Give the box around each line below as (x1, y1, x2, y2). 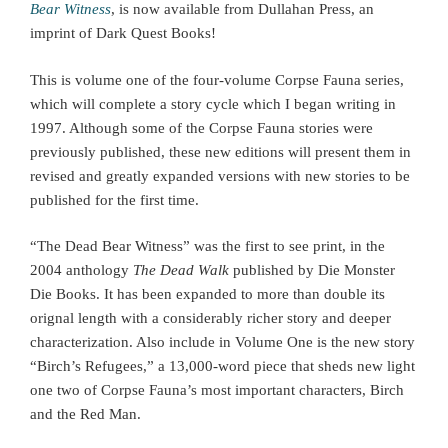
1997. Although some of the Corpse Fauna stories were (30, 119, 373, 136)
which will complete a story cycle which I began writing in (30, 95, 396, 112)
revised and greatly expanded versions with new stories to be (30, 167, 410, 184)
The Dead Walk (133, 262, 229, 279)
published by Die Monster (229, 262, 395, 279)
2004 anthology (30, 262, 133, 279)
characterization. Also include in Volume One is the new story (30, 334, 415, 351)
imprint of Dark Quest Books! (30, 25, 216, 42)
